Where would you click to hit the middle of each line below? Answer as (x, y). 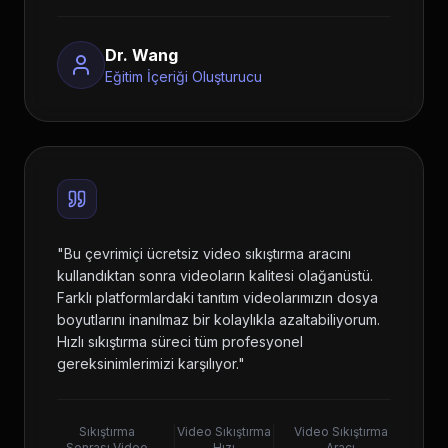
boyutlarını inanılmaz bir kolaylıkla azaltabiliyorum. (218, 319)
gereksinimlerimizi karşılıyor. (147, 363)
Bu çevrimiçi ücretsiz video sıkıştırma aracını (207, 253)
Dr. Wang (141, 55)
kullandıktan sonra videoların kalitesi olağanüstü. (215, 275)
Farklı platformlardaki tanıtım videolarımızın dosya (217, 297)
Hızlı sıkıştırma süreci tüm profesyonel (180, 341)
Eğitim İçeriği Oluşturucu (183, 76)
